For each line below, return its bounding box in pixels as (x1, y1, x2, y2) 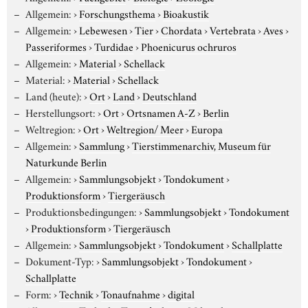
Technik (58, 285, 93, 301)
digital (167, 285, 195, 301)
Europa (190, 120, 223, 136)
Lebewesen (78, 21, 127, 37)
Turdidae (94, 38, 133, 54)
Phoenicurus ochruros (141, 38, 236, 54)
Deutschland (142, 87, 197, 103)
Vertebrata (209, 21, 256, 37)
